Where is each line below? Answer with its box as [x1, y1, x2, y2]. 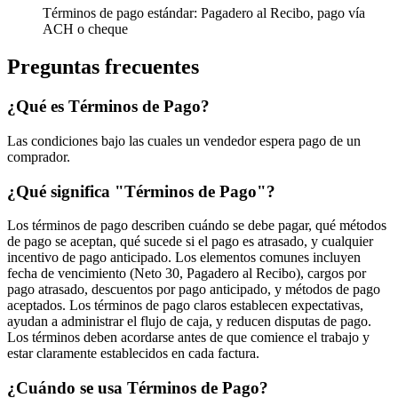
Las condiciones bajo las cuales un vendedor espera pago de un [7, 132, 361, 148]
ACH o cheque [43, 21, 128, 37]
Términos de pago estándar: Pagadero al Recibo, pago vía [43, 5, 365, 21]
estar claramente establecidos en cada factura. [7, 346, 259, 362]
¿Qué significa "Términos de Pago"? [7, 181, 275, 201]
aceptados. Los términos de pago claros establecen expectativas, [7, 298, 363, 314]
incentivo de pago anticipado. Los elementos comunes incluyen [7, 250, 361, 266]
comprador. [7, 148, 70, 164]
